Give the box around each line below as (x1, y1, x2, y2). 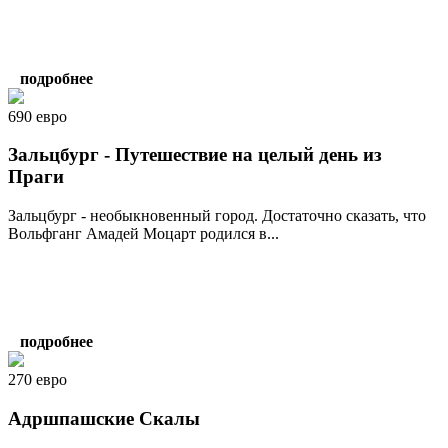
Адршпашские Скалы (8, 407, 200, 429)
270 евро (8, 371, 67, 389)
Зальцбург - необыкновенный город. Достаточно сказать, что (8, 207, 426, 225)
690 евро (8, 107, 67, 125)
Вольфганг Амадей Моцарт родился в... (8, 225, 279, 243)
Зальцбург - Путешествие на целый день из (8, 144, 382, 166)
